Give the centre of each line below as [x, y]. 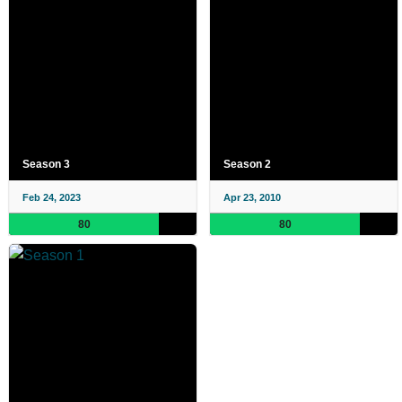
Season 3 [46, 165]
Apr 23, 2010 [252, 198]
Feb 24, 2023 [52, 198]
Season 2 [247, 165]
